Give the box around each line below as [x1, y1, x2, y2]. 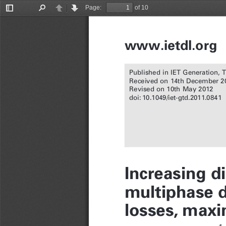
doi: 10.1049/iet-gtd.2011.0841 [129, 95, 221, 103]
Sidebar [10, 17, 31, 25]
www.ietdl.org [124, 40, 217, 56]
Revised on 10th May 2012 [129, 86, 213, 94]
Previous [59, 10, 83, 18]
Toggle [10, 10, 28, 18]
